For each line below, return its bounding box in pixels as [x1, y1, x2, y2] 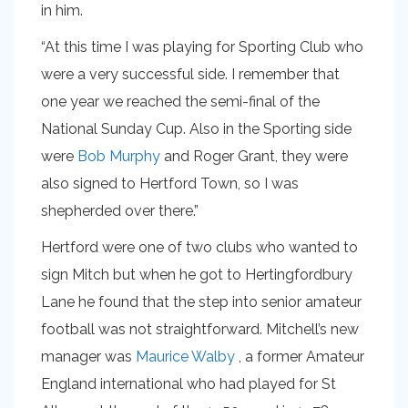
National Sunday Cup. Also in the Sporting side [41, 120, 352, 138]
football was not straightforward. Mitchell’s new [41, 321, 359, 338]
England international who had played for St [41, 375, 336, 393]
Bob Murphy [77, 148, 160, 165]
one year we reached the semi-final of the [41, 93, 320, 110]
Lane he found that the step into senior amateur [41, 293, 362, 311]
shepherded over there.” [41, 202, 199, 219]
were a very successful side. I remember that [41, 66, 340, 83]
